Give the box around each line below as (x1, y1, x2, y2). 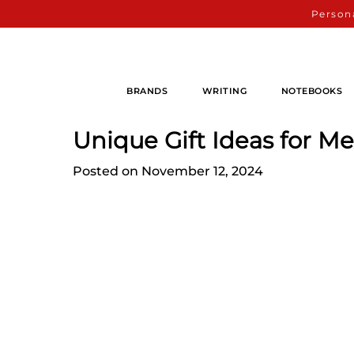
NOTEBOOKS (281, 85, 343, 96)
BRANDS (126, 85, 168, 96)
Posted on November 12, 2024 (73, 164, 263, 179)
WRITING (201, 85, 247, 96)
